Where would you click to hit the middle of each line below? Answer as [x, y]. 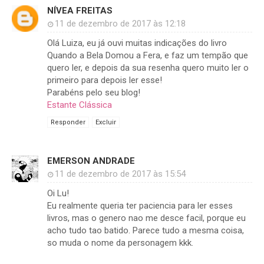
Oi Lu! [58, 194]
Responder [68, 123]
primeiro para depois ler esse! [105, 80]
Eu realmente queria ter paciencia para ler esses [140, 206]
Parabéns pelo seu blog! [94, 93]
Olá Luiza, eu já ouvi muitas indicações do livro [137, 43]
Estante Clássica [80, 105]
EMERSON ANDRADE [91, 161]
